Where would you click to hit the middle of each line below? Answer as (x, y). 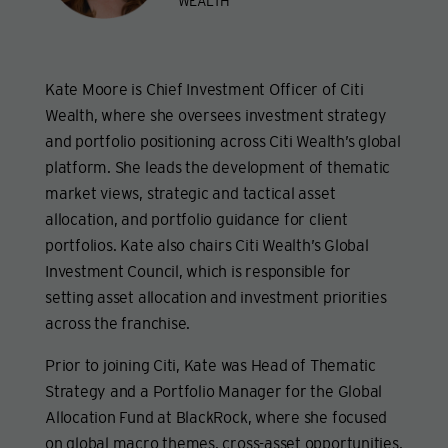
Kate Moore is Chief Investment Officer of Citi (204, 88)
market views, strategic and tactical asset (190, 192)
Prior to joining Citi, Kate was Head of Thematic (210, 364)
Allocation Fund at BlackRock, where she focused (216, 416)
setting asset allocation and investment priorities (216, 296)
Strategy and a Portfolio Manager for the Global (214, 390)
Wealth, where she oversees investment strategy (216, 114)
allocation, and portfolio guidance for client (196, 218)
